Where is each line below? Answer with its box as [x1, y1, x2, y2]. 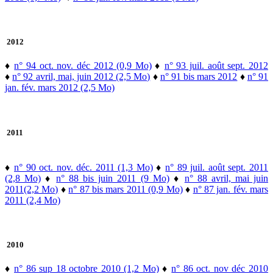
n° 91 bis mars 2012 [160, 71, 238, 82]
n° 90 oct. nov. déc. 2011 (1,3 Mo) [14, 161, 153, 172]
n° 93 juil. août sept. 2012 [164, 60, 269, 71]
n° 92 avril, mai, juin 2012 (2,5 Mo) [12, 71, 151, 82]
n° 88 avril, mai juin [184, 172, 269, 183]
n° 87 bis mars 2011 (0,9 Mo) [68, 183, 183, 194]
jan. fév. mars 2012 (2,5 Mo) [5, 82, 115, 93]
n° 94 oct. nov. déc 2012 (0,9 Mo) [14, 60, 152, 71]
